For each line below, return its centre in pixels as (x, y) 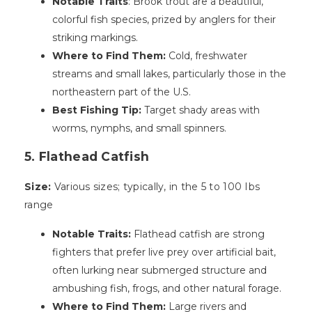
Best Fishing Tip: (97, 110)
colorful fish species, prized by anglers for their (164, 20)
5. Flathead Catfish (87, 157)
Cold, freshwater (206, 56)
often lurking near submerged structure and (159, 271)
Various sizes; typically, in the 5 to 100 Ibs (157, 187)
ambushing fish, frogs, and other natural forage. (167, 289)
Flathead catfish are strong (199, 234)
